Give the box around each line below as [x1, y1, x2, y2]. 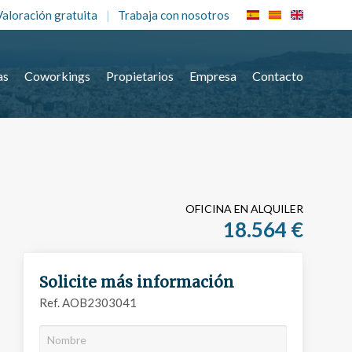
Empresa [189, 68, 236, 83]
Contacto [252, 68, 303, 83]
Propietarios [106, 68, 174, 83]
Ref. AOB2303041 [39, 295, 137, 310]
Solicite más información [39, 273, 234, 291]
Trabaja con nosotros [118, 8, 229, 22]
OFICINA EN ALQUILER [185, 202, 303, 215]
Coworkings [24, 68, 90, 83]
